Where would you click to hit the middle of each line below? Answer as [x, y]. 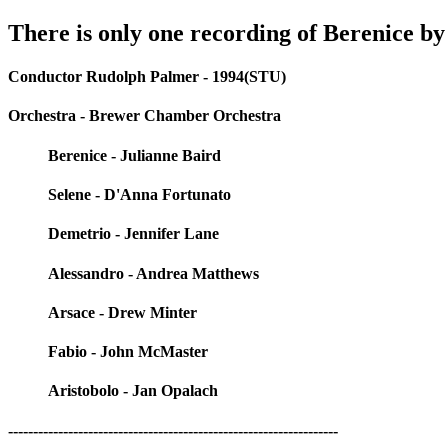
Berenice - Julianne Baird [134, 155]
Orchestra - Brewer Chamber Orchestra [144, 116]
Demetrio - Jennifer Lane [133, 234]
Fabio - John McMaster [128, 352]
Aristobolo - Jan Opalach [133, 391]
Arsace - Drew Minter [122, 312]
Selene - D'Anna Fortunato [139, 194]
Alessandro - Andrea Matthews [153, 273]
